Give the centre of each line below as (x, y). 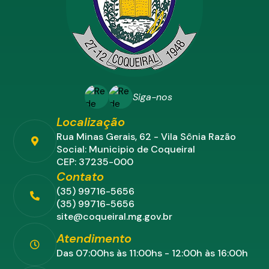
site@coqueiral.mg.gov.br (114, 217)
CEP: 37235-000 (95, 162)
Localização (91, 122)
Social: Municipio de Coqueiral (126, 150)
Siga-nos (153, 97)
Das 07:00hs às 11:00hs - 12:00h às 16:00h (152, 253)
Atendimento (94, 238)
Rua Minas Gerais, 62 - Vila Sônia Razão (146, 137)
